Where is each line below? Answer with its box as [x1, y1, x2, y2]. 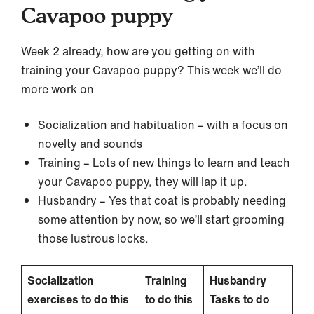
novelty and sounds [38, 135, 142, 153]
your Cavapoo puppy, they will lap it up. [38, 173, 247, 191]
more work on [21, 81, 94, 98]
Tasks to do [210, 291, 269, 308]
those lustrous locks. [38, 230, 151, 247]
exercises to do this [27, 291, 129, 308]
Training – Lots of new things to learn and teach [38, 154, 290, 172]
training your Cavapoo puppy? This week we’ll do [21, 62, 282, 79]
